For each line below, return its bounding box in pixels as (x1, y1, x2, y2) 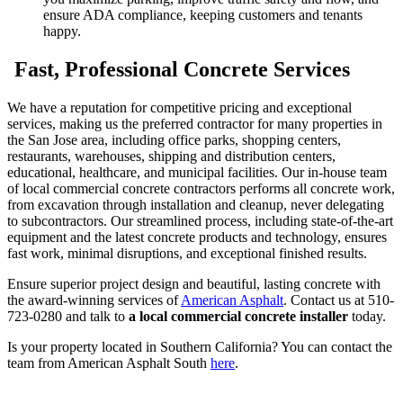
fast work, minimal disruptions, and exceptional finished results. (7, 246, 371, 262)
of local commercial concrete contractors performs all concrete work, (7, 181, 395, 197)
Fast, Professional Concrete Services (14, 58, 350, 82)
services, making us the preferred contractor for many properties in (7, 116, 382, 132)
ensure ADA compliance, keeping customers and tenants (43, 7, 363, 23)
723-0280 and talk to (7, 309, 129, 325)
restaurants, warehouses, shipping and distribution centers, (7, 148, 336, 165)
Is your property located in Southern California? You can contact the (7, 339, 392, 355)
